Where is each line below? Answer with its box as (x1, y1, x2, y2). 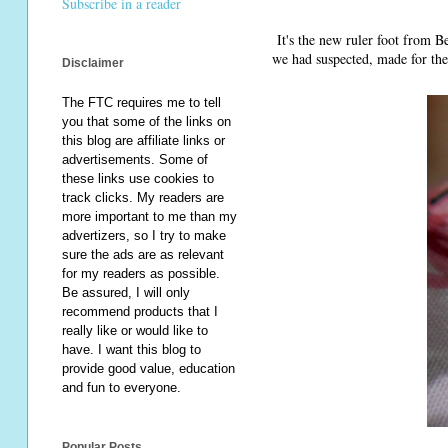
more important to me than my (62, 209, 237, 225)
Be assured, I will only (62, 285, 190, 301)
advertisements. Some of (62, 152, 208, 168)
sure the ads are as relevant (62, 247, 224, 263)
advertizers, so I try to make (62, 228, 226, 244)
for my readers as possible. (62, 266, 220, 282)
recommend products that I (62, 304, 218, 320)
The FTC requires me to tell (62, 95, 221, 111)
